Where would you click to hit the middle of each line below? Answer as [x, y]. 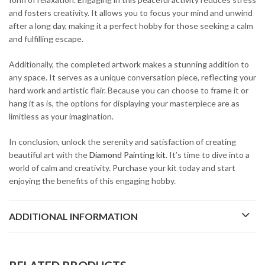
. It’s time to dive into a [208, 154]
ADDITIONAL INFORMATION [73, 216]
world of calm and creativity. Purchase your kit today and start [122, 167]
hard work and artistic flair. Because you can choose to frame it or [129, 90]
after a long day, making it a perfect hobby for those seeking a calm [131, 25]
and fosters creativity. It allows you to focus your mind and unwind [131, 12]
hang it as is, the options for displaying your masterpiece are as [124, 103]
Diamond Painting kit [127, 154]
